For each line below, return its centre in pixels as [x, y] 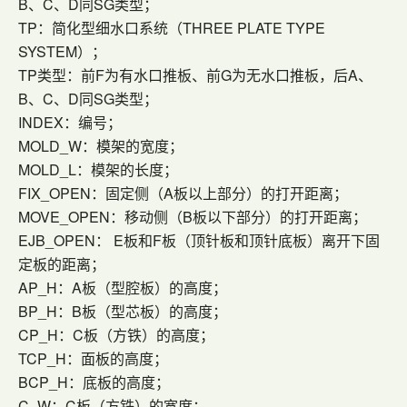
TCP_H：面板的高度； [93, 358]
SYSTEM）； [62, 51]
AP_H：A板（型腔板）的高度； [123, 288]
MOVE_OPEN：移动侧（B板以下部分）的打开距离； [193, 217]
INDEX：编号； [70, 122]
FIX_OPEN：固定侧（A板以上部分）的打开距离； [183, 193]
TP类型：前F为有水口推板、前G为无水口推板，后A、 [195, 75]
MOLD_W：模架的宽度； [101, 146]
